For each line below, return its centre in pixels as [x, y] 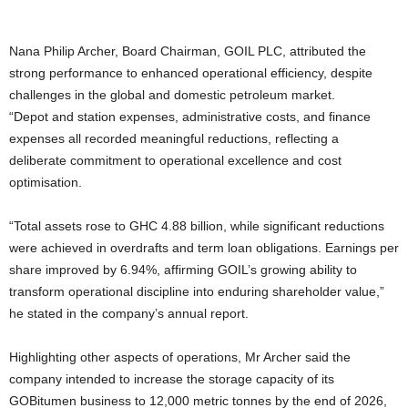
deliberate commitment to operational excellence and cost [175, 160]
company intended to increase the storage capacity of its [172, 379]
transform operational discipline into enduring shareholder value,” [197, 291]
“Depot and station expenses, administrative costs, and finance [190, 117]
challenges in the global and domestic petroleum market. [176, 95]
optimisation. [51, 182]
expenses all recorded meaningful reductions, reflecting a [174, 138]
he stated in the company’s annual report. [134, 313]
